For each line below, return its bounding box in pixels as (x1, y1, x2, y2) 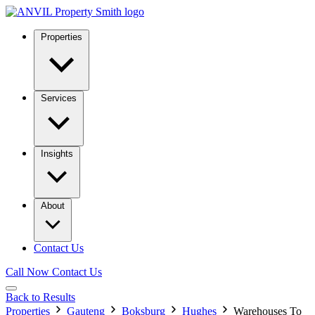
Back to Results (6, 291, 75, 303)
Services (41, 93, 77, 103)
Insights (41, 148, 73, 159)
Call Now (6, 266, 49, 278)
